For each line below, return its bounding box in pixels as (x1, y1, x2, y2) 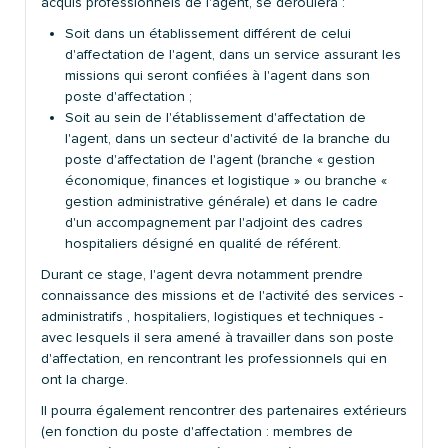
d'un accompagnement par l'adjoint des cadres (65, 213, 363, 231)
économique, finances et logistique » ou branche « (65, 171, 387, 189)
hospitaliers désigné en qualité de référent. (65, 234, 341, 252)
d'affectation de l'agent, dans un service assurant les (65, 45, 401, 63)
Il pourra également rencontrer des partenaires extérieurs (41, 401, 407, 419)
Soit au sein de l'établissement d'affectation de (65, 108, 366, 126)
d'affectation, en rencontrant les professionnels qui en (41, 349, 387, 367)
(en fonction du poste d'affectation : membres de (41, 422, 353, 440)
